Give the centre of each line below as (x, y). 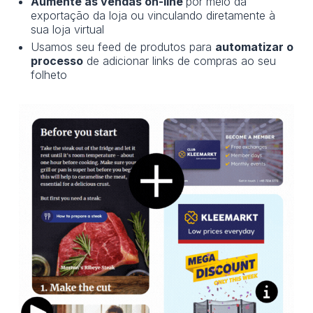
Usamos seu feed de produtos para (123, 47)
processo (57, 61)
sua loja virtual (68, 30)
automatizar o (255, 47)
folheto (49, 75)
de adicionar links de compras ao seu (180, 61)
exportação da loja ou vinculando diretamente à (153, 16)
